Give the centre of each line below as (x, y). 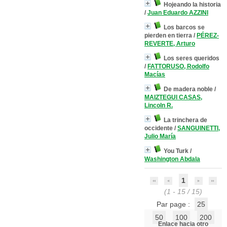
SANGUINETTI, (199, 128)
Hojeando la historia (192, 5)
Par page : (174, 204)
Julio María (160, 136)
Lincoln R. (159, 105)
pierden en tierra (168, 35)
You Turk (176, 151)
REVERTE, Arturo (170, 44)
